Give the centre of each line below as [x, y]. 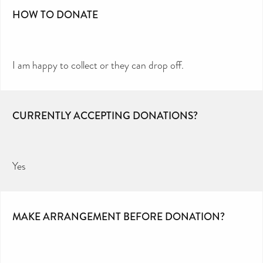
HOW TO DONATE [55, 14]
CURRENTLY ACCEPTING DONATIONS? [105, 115]
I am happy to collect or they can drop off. [98, 65]
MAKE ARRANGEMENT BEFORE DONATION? [119, 216]
